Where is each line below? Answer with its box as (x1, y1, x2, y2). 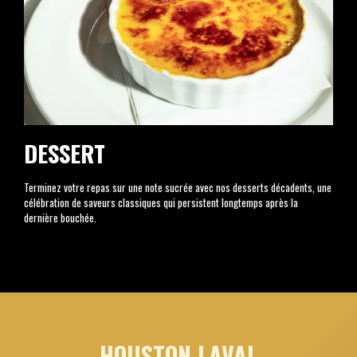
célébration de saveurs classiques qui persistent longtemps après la (24, 194, 298, 211)
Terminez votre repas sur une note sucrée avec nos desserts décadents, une (24, 179, 331, 196)
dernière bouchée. (24, 210, 96, 226)
